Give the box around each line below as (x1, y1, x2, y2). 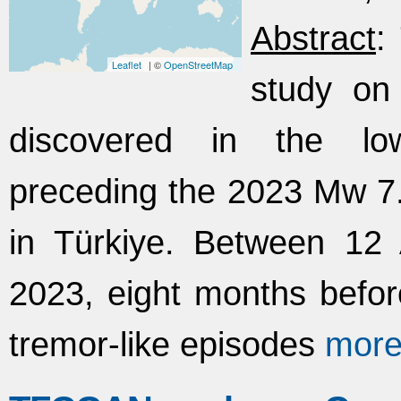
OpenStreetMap (164, 57, 233, 72)
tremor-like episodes (9, 325, 315, 363)
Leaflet (112, 57, 141, 72)
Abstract (251, 19, 376, 57)
